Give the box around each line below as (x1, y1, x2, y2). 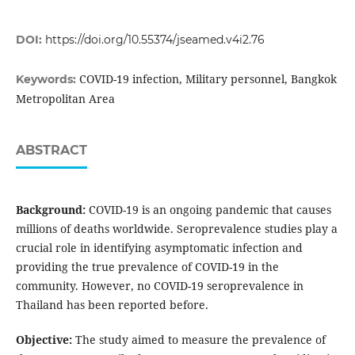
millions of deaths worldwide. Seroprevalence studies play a (15, 221, 338, 237)
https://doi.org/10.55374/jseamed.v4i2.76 (44, 32, 265, 48)
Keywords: (15, 72, 79, 87)
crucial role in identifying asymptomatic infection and (15, 240, 303, 256)
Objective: (15, 332, 72, 348)
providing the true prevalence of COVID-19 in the (15, 259, 279, 275)
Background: (15, 202, 86, 218)
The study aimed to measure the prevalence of (71, 332, 326, 348)
